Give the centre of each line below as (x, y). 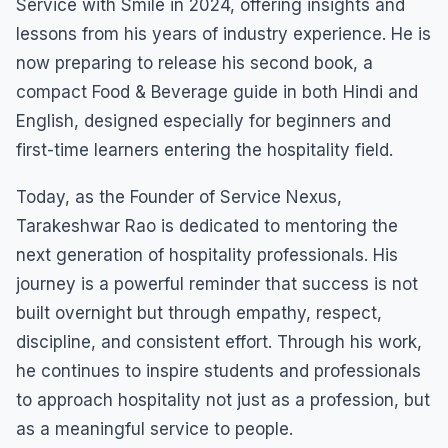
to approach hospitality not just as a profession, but (223, 399)
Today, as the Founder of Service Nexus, (179, 196)
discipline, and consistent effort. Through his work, (219, 341)
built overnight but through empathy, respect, (199, 312)
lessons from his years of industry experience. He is (223, 33)
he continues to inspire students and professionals (218, 370)
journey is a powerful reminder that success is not (217, 283)
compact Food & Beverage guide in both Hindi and (217, 91)
